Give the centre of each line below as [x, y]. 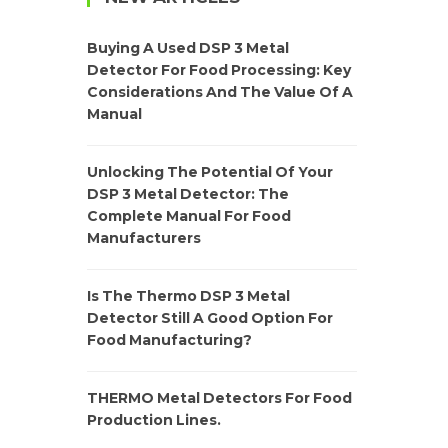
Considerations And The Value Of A [220, 92]
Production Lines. [154, 420]
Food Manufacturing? [169, 340]
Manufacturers [144, 238]
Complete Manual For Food [189, 216]
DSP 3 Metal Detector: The [188, 194]
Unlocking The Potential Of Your [210, 172]
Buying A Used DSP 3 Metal [188, 48]
